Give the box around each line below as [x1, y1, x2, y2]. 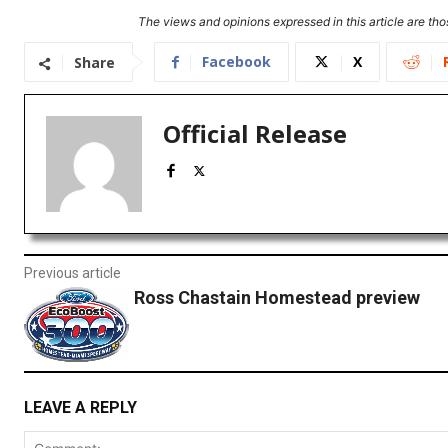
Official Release [163, 117, 347, 151]
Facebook [202, 52, 271, 72]
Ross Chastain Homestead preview [133, 287, 420, 309]
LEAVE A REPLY [24, 398, 137, 418]
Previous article [24, 265, 121, 282]
